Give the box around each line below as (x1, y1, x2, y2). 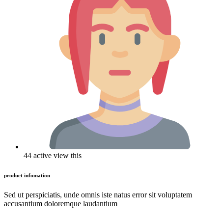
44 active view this (24, 151, 82, 160)
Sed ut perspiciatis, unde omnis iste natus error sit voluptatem (4, 191, 192, 199)
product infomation (4, 172, 50, 179)
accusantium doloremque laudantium (4, 199, 117, 208)
